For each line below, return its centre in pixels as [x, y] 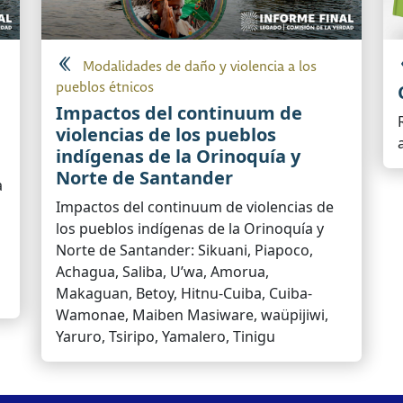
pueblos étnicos [105, 88]
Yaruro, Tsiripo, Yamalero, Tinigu [166, 337]
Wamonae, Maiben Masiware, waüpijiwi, [192, 315]
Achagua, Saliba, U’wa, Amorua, [162, 272]
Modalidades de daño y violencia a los [200, 67]
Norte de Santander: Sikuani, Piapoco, [184, 251]
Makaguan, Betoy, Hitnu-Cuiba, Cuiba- [184, 294]
